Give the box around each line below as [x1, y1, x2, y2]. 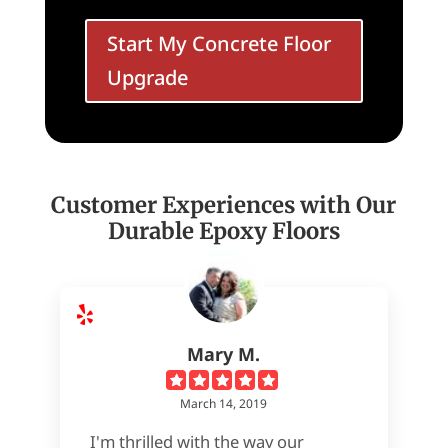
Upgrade [106, 63, 188, 91]
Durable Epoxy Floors [107, 217, 340, 246]
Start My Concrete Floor [106, 29, 331, 57]
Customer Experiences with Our [51, 191, 397, 220]
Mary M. [187, 341, 261, 366]
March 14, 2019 [180, 394, 268, 412]
